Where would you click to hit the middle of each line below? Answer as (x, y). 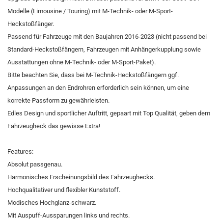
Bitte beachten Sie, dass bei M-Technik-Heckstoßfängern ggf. (93, 75)
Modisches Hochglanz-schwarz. (52, 203)
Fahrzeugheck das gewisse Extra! (54, 126)
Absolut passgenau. (36, 164)
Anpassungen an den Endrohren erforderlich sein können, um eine (98, 88)
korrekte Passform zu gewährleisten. (58, 100)
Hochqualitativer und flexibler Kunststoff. (64, 190)
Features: (20, 151)
